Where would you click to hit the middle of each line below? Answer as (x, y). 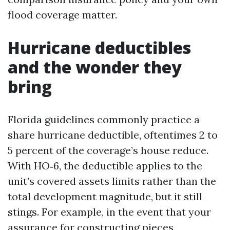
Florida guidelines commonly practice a (104, 119)
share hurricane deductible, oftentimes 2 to (113, 135)
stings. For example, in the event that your (109, 212)
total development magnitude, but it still (105, 196)
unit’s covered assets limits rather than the (112, 181)
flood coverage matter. (62, 15)
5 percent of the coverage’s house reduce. (108, 150)
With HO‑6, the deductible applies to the (105, 166)
